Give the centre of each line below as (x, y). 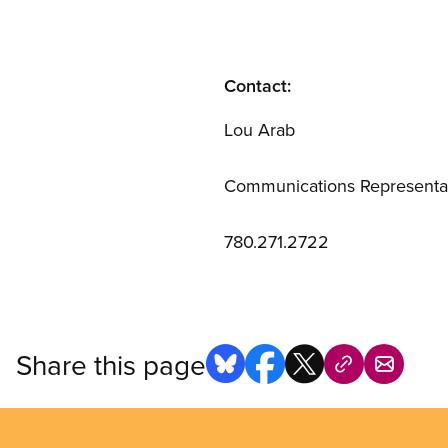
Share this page (111, 364)
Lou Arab (259, 129)
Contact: (257, 85)
